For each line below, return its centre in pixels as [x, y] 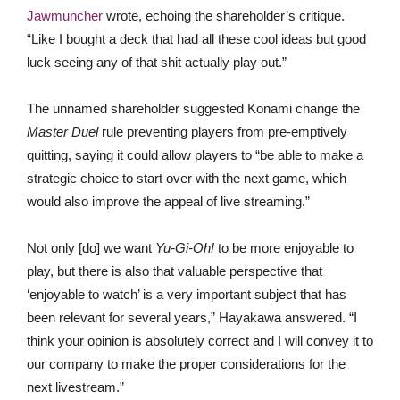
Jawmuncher [65, 16]
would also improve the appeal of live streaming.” [168, 201]
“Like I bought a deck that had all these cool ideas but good [196, 39]
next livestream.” [75, 387]
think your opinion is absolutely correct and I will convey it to [200, 341]
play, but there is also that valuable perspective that [175, 271]
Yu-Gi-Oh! [185, 248]
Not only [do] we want [91, 248]
